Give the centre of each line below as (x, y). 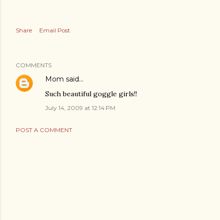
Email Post (55, 30)
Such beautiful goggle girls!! (91, 94)
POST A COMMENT (44, 130)
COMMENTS (34, 65)
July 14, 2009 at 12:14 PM (80, 108)
